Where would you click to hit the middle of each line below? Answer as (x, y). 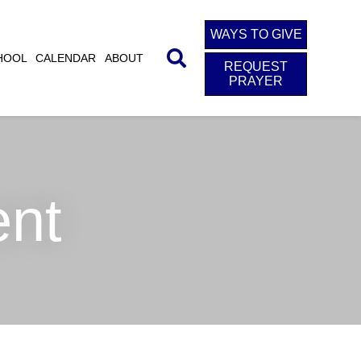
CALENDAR (66, 58)
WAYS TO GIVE (256, 34)
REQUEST (256, 66)
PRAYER (256, 81)
